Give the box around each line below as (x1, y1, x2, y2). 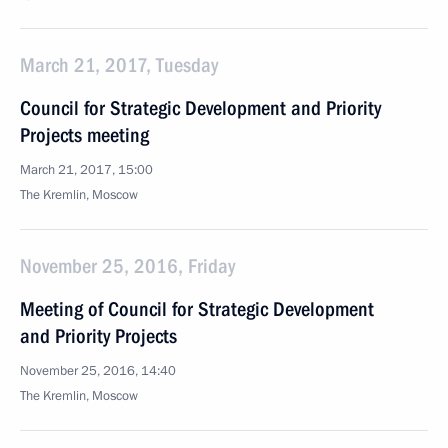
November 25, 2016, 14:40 (20, 362, 176, 380)
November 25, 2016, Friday (20, 254, 235, 278)
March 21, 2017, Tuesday (20, 53, 218, 77)
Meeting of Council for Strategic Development (20, 297, 374, 321)
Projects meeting (20, 123, 149, 147)
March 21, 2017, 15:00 (20, 161, 153, 179)
